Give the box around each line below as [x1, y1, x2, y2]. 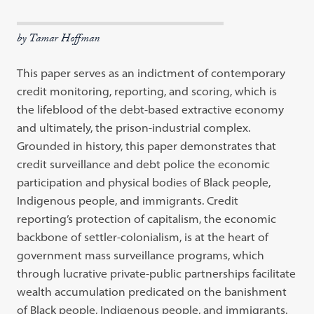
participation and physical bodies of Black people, [17, 175, 271, 189]
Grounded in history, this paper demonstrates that [17, 139, 277, 153]
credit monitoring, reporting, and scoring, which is [17, 84, 278, 98]
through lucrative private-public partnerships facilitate [17, 266, 296, 280]
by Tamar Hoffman [17, 30, 100, 49]
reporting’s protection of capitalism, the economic [17, 212, 277, 226]
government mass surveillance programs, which [17, 248, 265, 262]
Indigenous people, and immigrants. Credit [17, 193, 239, 207]
